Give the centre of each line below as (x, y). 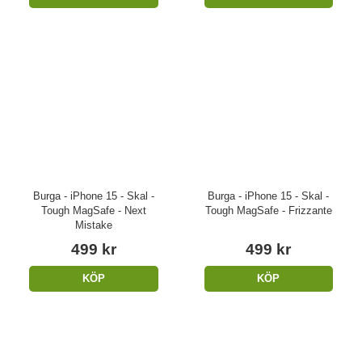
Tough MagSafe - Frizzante (268, 210)
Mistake (93, 225)
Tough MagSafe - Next (93, 210)
